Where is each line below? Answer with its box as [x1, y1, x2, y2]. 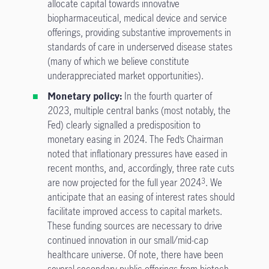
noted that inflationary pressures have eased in [47, 147, 228, 160]
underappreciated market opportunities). [47, 69, 204, 82]
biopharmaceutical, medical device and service [47, 11, 227, 25]
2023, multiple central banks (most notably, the [47, 104, 231, 117]
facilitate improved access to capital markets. [47, 205, 222, 218]
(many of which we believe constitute [47, 55, 189, 68]
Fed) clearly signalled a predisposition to [47, 118, 201, 131]
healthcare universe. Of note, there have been [47, 248, 223, 261]
